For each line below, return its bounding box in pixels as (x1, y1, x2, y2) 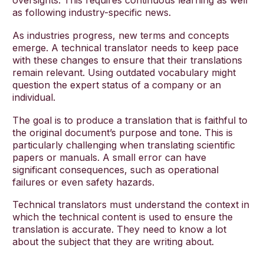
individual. (12, 91, 55, 103)
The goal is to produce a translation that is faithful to (12, 114, 247, 126)
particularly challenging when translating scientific (12, 138, 235, 151)
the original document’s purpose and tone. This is (12, 126, 233, 138)
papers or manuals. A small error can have (12, 151, 206, 163)
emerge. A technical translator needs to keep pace (12, 41, 239, 54)
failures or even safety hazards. (12, 176, 154, 188)
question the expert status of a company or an (12, 78, 221, 91)
